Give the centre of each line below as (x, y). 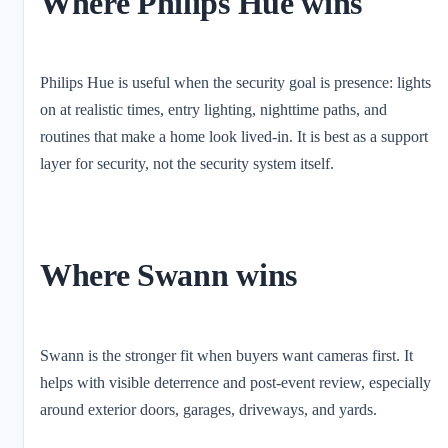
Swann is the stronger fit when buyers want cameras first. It (226, 355)
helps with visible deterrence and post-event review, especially (235, 382)
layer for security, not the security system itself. (187, 164)
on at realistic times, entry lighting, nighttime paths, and (213, 110)
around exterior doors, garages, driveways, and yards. (208, 409)
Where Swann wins (168, 275)
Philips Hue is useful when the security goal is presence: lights (235, 83)
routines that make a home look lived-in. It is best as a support (234, 137)
